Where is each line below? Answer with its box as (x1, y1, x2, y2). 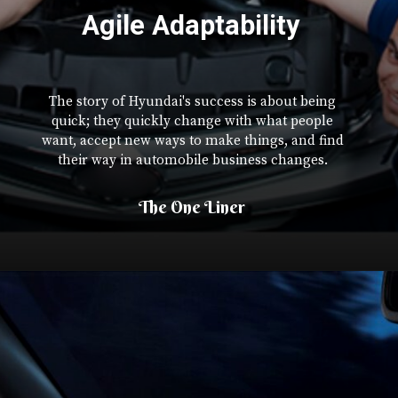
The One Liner (139, 195, 246, 218)
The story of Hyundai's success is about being (49, 93, 337, 111)
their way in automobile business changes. (57, 152, 328, 170)
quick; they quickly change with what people (52, 113, 334, 131)
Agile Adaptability (81, 9, 299, 41)
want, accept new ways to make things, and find (41, 132, 344, 150)
